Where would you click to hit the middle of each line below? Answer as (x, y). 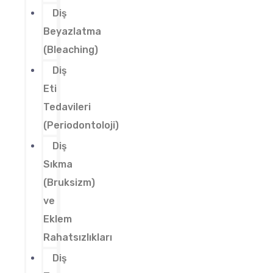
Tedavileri (67, 107)
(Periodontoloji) (81, 126)
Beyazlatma (72, 32)
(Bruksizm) (69, 183)
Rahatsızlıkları (78, 238)
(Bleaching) (71, 50)
